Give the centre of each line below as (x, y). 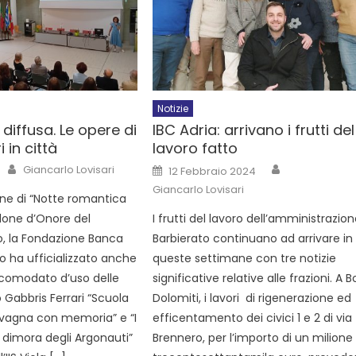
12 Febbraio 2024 (213, 171)
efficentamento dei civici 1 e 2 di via (253, 317)
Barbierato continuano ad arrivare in (253, 238)
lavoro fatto (195, 148)
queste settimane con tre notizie (245, 258)
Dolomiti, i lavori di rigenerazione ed (252, 298)
